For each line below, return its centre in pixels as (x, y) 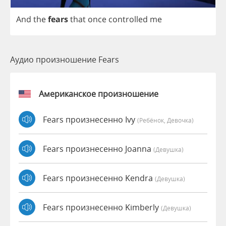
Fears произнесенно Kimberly (102, 207)
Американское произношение (99, 94)
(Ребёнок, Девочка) (165, 120)
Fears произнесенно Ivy (90, 119)
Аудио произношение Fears (65, 60)
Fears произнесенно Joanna (98, 149)
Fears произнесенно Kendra (99, 178)
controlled (128, 19)
